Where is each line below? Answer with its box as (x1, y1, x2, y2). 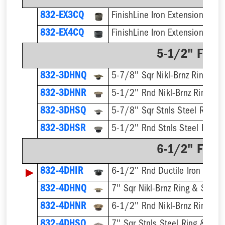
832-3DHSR (40, 125, 85, 135)
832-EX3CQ (40, 12, 84, 22)
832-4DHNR (40, 202, 86, 212)
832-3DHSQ (40, 107, 86, 117)
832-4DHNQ (40, 185, 86, 195)
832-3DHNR (40, 89, 86, 99)
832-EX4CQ (40, 29, 84, 39)
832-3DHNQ (40, 72, 86, 82)
